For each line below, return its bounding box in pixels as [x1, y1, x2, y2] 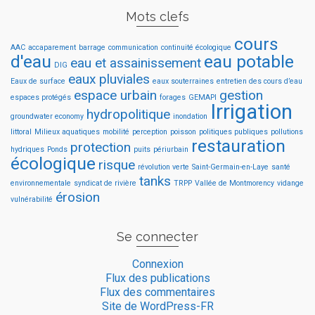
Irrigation [210, 100, 292, 124]
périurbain [153, 145, 188, 155]
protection [70, 139, 131, 156]
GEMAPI [188, 93, 217, 103]
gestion [219, 87, 263, 104]
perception [132, 127, 167, 137]
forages [160, 93, 186, 103]
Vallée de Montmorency [195, 179, 274, 188]
